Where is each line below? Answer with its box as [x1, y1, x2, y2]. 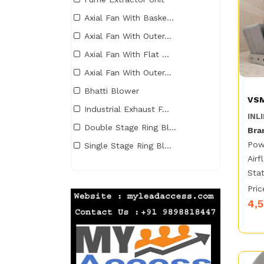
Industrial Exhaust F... [84, 104, 169, 114]
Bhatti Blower [84, 86, 139, 96]
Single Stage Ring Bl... [84, 141, 171, 151]
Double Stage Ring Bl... [84, 123, 176, 133]
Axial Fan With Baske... [84, 13, 174, 23]
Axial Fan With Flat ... [84, 49, 169, 60]
